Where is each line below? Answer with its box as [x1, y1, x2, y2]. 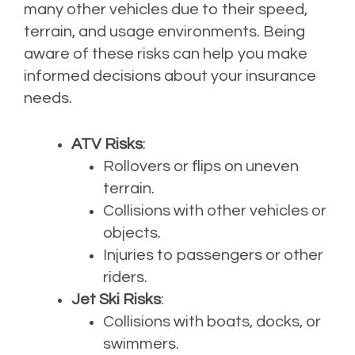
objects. [103, 225, 161, 242]
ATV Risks [71, 136, 143, 153]
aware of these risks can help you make [24, 46, 307, 63]
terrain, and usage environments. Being [24, 24, 305, 40]
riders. [103, 269, 147, 286]
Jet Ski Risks [71, 292, 161, 308]
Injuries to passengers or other [103, 247, 323, 264]
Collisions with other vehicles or [103, 203, 326, 219]
